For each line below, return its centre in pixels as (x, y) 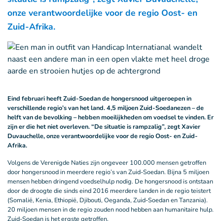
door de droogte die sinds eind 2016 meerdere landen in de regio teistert (109, 191)
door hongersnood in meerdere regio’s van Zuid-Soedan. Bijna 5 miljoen (108, 172)
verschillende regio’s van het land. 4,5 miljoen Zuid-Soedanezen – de (106, 108)
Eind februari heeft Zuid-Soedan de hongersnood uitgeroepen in (99, 99)
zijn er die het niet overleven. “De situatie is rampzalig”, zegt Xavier (104, 127)
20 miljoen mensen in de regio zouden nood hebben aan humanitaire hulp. (110, 210)
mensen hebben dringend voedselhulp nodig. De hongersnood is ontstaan (110, 182)
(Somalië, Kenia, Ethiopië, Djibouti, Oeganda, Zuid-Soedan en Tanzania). (108, 200)
